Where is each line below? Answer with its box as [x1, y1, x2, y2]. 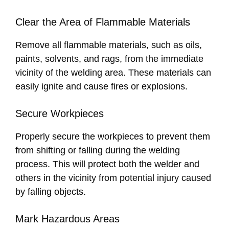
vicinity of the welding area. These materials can [15, 67, 211, 78]
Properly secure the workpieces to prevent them [15, 131, 210, 142]
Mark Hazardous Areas [15, 213, 120, 225]
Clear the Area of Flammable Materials [15, 16, 190, 28]
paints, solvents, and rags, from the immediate [15, 54, 203, 64]
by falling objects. [15, 187, 86, 197]
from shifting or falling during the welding [15, 145, 180, 156]
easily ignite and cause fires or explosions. [15, 81, 188, 92]
